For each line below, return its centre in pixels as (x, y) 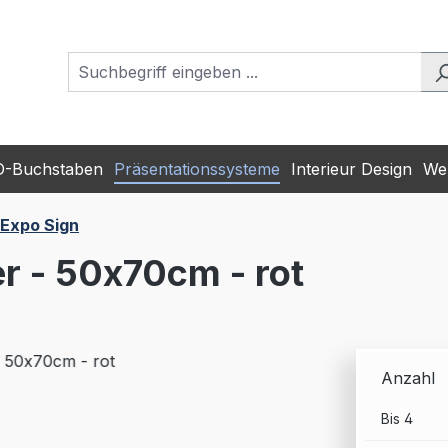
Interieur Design (352, 168)
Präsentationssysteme (196, 168)
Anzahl (408, 377)
